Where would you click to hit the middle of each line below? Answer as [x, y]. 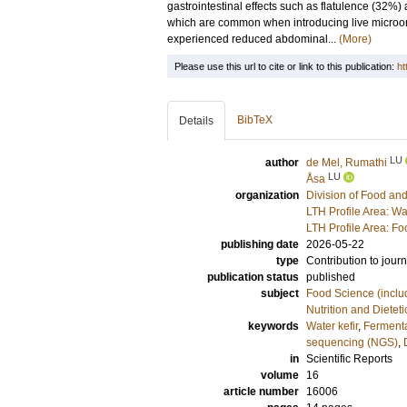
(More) [355, 39]
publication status [253, 277]
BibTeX [255, 120]
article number [261, 392]
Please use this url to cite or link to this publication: [286, 66]
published [331, 277]
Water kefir [332, 326]
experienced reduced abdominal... [253, 39]
